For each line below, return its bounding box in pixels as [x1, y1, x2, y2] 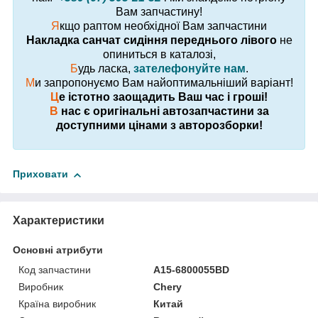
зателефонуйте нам [133, 62, 246, 75]
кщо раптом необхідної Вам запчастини [60, 20, 267, 33]
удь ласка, [77, 62, 133, 75]
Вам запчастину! [116, 6, 202, 18]
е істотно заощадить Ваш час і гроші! [59, 91, 268, 104]
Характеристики [13, 214, 104, 226]
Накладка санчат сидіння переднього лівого [26, 34, 277, 47]
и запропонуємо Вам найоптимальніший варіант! [34, 77, 293, 89]
